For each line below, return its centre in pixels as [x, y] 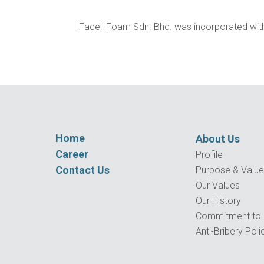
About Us [218, 138]
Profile [209, 154]
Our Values [218, 185]
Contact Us [83, 170]
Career [72, 154]
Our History [219, 200]
